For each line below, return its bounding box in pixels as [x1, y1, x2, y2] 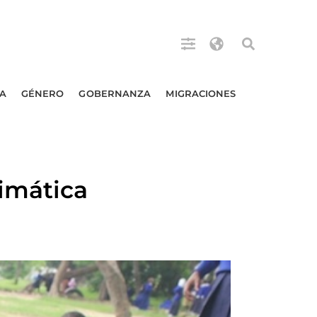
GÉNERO [21, 88, 64, 99]
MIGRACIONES [166, 88, 236, 99]
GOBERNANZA [79, 88, 151, 99]
